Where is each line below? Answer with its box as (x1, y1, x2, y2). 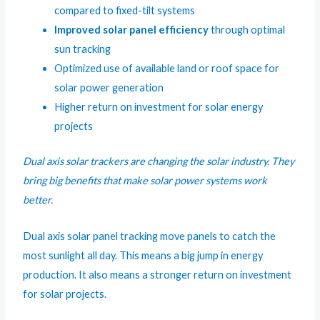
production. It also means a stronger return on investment (23, 268, 292, 281)
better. (23, 194, 54, 206)
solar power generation (54, 81, 164, 94)
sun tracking (54, 43, 111, 56)
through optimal (209, 24, 286, 36)
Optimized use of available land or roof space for (54, 62, 280, 75)
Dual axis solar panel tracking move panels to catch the (23, 229, 276, 242)
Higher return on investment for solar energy (54, 101, 264, 114)
